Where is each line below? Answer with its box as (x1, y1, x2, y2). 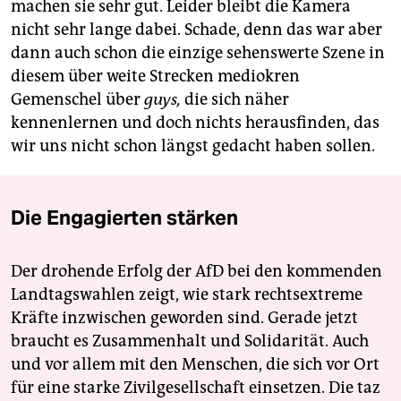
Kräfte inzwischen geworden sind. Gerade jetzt (11, 308, 358, 328)
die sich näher (181, 90, 289, 110)
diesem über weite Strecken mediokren (11, 66, 300, 87)
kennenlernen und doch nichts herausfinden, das (11, 113, 380, 133)
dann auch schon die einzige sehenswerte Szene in (11, 43, 385, 64)
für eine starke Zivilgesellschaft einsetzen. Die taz (11, 378, 380, 398)
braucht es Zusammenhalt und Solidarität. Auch (11, 331, 369, 352)
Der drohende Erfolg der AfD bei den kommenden (11, 261, 382, 282)
